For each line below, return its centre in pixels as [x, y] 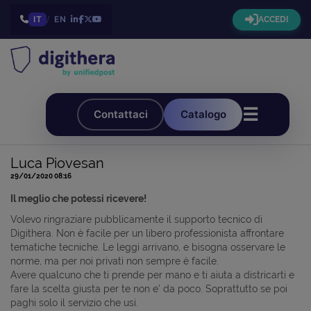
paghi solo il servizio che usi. [74, 302]
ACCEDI [273, 19]
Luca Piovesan [57, 163]
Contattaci [120, 115]
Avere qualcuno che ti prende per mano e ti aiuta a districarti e [152, 275]
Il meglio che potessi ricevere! [78, 198]
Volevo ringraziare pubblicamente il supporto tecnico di [136, 219]
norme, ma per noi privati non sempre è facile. [116, 261]
